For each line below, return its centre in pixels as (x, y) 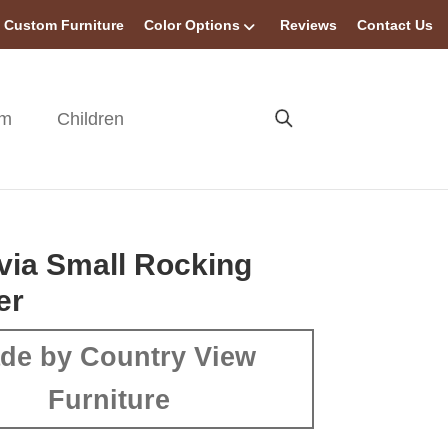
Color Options (192, 25)
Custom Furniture (64, 25)
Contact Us (395, 25)
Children (91, 119)
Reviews (308, 25)
